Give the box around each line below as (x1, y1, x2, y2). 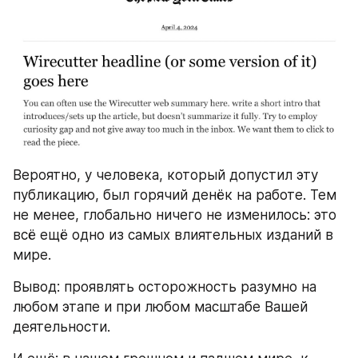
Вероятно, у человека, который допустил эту (13, 167, 318, 184)
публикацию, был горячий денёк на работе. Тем (13, 187, 336, 204)
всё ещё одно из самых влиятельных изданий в (13, 227, 333, 244)
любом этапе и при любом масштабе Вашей (13, 299, 308, 316)
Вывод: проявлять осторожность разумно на (13, 279, 316, 296)
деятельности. (13, 319, 110, 336)
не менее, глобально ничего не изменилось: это (13, 207, 336, 224)
